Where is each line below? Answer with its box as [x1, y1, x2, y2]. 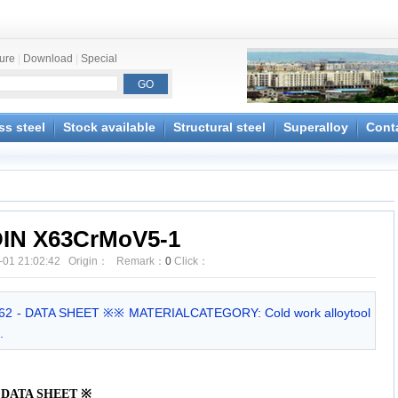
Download [23, 52, 73, 65]
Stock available [63, 120, 155, 134]
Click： [171, 255, 209, 267]
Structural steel [173, 120, 266, 134]
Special [81, 52, 117, 65]
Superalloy [283, 120, 348, 134]
